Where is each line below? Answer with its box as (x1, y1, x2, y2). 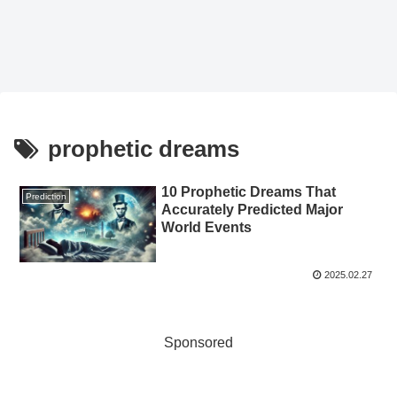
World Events (161, 220, 253, 236)
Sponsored (164, 334, 233, 350)
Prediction (25, 191, 66, 201)
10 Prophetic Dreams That (161, 184, 337, 200)
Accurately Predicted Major (161, 202, 344, 218)
